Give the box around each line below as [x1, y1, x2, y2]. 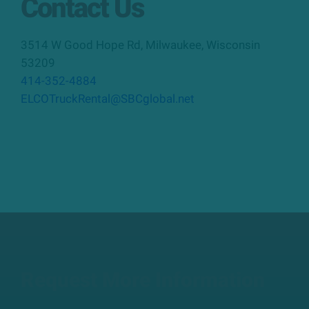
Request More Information [21, 267, 265, 292]
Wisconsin [206, 37, 260, 52]
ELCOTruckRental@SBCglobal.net [21, 91, 195, 106]
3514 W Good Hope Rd [21, 37, 141, 52]
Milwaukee [146, 37, 201, 52]
